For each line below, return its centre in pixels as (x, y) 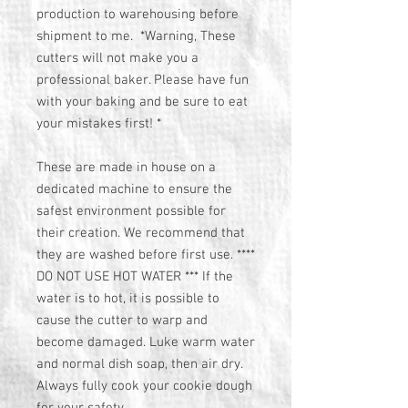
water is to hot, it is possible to (128, 299)
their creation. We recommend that (141, 233)
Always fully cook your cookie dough (144, 386)
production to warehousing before (138, 15)
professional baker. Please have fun (143, 80)
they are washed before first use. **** (146, 255)
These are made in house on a (126, 168)
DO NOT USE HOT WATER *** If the (135, 277)
